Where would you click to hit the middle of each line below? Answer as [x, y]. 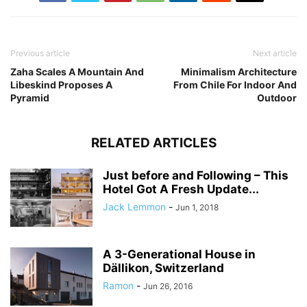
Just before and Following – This [196, 176]
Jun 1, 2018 [197, 208]
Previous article [40, 53]
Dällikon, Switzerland [163, 268]
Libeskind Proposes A [61, 85]
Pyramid [30, 98]
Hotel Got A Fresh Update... [181, 189]
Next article [275, 53]
